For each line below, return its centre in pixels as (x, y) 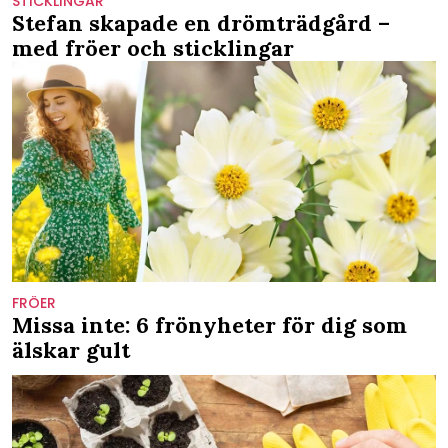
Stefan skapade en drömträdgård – (201, 22)
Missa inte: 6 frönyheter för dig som (209, 325)
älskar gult (71, 350)
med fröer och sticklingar (153, 47)
